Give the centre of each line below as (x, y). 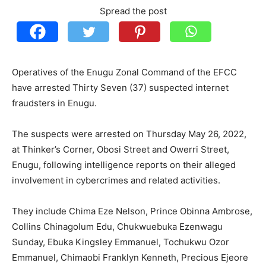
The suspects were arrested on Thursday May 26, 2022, (129, 134)
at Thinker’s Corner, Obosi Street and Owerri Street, (121, 150)
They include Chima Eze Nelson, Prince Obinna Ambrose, (132, 211)
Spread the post (133, 11)
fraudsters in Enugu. (54, 103)
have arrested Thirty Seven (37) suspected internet (120, 88)
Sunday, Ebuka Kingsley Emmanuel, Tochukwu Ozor (121, 242)
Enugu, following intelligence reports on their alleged (124, 165)
